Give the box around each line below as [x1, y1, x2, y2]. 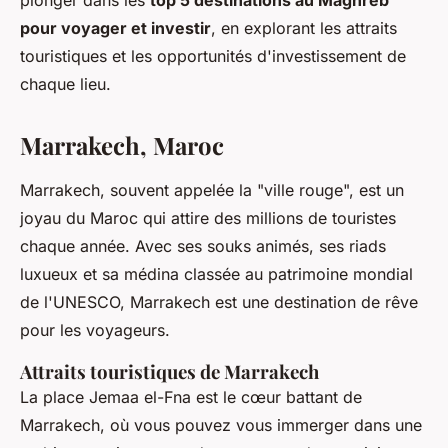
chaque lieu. [20, 74, 111, 95]
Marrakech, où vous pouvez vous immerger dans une [20, 415, 422, 436]
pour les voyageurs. [20, 320, 170, 341]
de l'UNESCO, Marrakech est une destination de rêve [20, 292, 418, 313]
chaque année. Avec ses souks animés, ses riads [20, 236, 386, 257]
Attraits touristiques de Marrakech [20, 359, 319, 385]
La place [20, 387, 89, 408]
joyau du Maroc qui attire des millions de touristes [20, 208, 396, 229]
